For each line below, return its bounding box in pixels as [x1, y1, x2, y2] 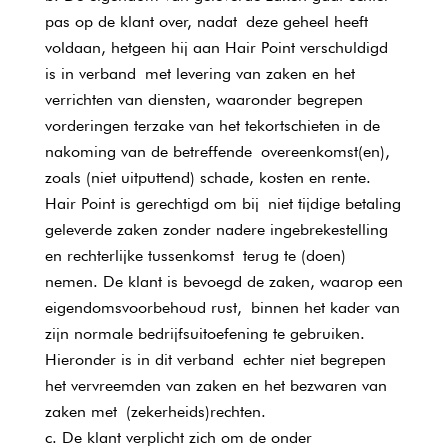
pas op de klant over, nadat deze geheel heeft [44, 12, 368, 31]
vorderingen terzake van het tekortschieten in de [44, 116, 380, 135]
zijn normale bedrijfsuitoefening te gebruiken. [44, 324, 365, 343]
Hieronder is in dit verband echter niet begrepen [44, 350, 386, 369]
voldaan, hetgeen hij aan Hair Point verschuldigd [44, 38, 388, 57]
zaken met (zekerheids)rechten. [44, 402, 266, 421]
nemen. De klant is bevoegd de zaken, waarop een [44, 272, 403, 291]
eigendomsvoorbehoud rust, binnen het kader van [44, 298, 400, 317]
